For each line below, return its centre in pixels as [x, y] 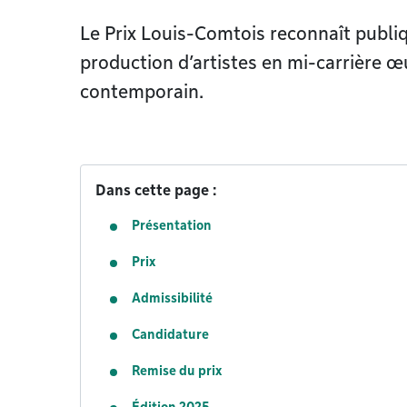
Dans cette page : [156, 190]
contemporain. [142, 92]
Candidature [170, 334]
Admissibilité [172, 298]
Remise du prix [177, 371]
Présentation [172, 225]
